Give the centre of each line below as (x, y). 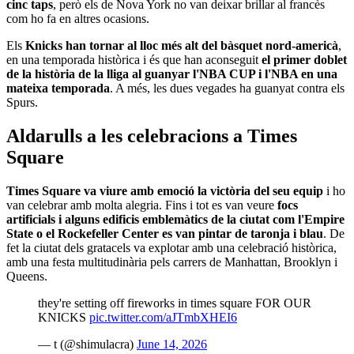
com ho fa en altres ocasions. (78, 18)
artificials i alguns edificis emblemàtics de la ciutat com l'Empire (175, 219)
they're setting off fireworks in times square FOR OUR (175, 303)
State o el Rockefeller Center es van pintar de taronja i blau (165, 233)
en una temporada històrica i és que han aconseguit (134, 59)
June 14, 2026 (172, 344)
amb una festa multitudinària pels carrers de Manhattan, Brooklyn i (172, 262)
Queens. (27, 276)
